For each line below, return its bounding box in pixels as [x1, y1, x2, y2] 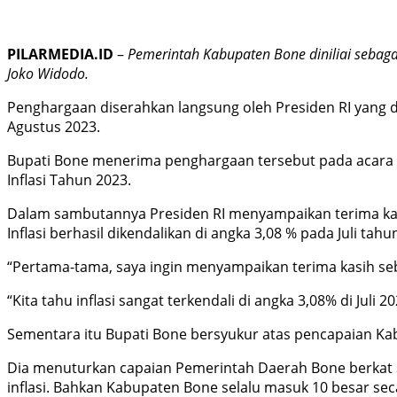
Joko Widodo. [7, 63, 89, 83]
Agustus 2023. [7, 116, 100, 136]
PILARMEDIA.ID [7, 43, 113, 64]
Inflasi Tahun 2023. [7, 169, 131, 190]
